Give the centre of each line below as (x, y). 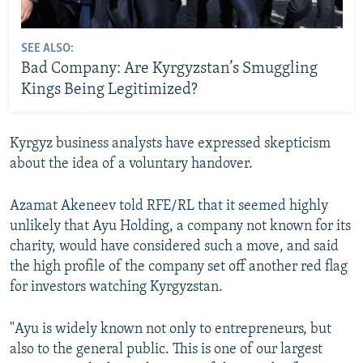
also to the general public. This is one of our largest (166, 349)
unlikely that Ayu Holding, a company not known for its (180, 226)
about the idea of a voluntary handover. (131, 164)
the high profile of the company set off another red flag (179, 267)
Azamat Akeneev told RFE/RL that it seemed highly (169, 206)
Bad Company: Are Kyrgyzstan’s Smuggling (169, 69)
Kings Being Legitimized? (109, 90)
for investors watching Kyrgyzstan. (116, 287)
